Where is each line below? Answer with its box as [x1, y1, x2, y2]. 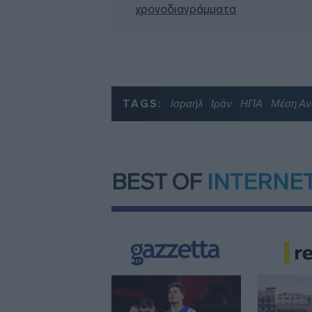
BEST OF [111, 168, 207, 195]
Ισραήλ [171, 97, 203, 109]
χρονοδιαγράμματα [135, 1, 236, 16]
